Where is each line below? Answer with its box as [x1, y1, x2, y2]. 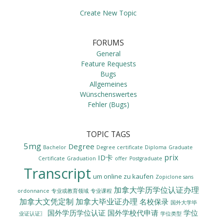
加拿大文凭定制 [19, 195, 74, 207]
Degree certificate [96, 143, 143, 151]
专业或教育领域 [51, 187, 89, 194]
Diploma [145, 143, 167, 151]
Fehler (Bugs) [87, 99, 129, 109]
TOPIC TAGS [86, 129, 131, 139]
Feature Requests [80, 59, 136, 68]
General [96, 48, 121, 58]
